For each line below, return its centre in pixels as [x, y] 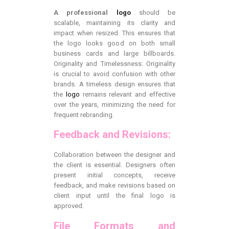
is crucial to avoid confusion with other [114, 74]
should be [153, 12]
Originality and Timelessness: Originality [114, 63]
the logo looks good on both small [114, 43]
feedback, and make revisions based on [114, 186]
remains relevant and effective [128, 94]
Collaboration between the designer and [114, 155]
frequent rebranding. [84, 114]
